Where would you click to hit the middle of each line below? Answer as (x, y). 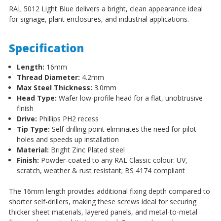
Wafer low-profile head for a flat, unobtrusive (129, 98)
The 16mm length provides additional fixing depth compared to (109, 191)
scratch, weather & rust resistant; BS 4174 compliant (101, 171)
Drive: (27, 119)
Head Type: (37, 98)
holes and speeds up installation (68, 140)
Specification (46, 48)
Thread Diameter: (48, 77)
